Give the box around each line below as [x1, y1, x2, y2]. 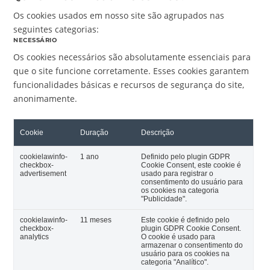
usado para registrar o [141, 169, 214, 178]
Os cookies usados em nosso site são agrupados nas [13, 9, 225, 21]
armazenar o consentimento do [141, 240, 243, 250]
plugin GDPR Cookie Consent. [141, 224, 242, 233]
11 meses [80, 215, 112, 224]
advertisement [20, 169, 67, 178]
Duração [80, 128, 109, 137]
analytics [20, 232, 49, 241]
